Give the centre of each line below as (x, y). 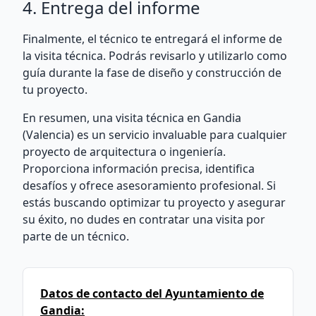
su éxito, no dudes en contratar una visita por (144, 219)
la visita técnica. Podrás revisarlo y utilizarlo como (155, 56)
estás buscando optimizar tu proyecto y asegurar (154, 202)
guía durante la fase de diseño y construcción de (152, 73)
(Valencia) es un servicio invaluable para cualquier (155, 135)
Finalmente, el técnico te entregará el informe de (152, 39)
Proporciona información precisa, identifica (139, 169)
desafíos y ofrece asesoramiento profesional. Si (149, 186)
